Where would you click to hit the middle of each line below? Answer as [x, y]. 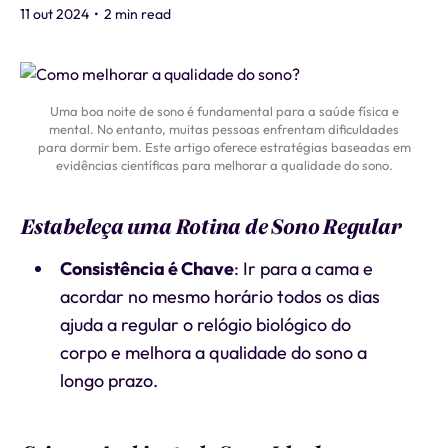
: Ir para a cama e [303, 268]
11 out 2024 [54, 14]
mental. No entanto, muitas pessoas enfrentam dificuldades [224, 129]
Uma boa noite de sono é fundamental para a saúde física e [224, 111]
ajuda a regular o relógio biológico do [205, 324]
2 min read [136, 14]
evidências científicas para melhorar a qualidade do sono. [224, 165]
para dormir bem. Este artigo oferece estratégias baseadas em [224, 147]
